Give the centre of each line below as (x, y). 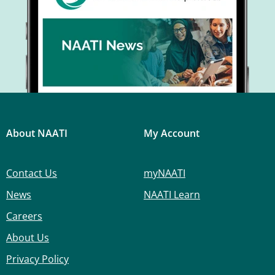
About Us (28, 237)
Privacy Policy (37, 259)
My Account (172, 133)
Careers (24, 216)
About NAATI (37, 133)
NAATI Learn (172, 194)
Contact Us (32, 173)
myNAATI (165, 173)
